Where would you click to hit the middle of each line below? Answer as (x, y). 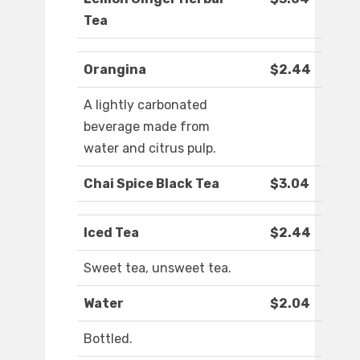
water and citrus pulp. (150, 149)
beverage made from (147, 127)
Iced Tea (111, 233)
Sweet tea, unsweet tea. (157, 268)
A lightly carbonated (145, 105)
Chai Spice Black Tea (151, 184)
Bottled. (108, 339)
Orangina (115, 70)
